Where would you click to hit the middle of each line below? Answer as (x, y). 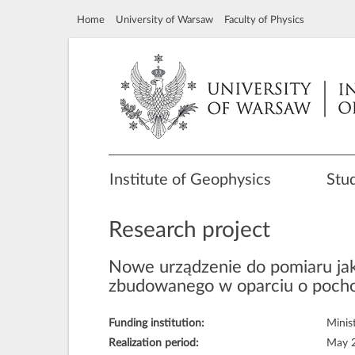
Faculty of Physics (264, 20)
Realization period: (154, 343)
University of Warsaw (164, 20)
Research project (189, 230)
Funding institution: (157, 323)
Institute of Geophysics (190, 180)
